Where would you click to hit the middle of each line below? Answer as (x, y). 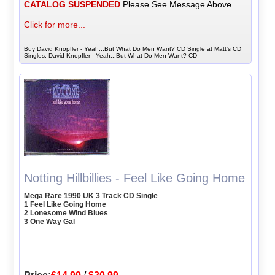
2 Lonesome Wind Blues (66, 213)
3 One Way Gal (50, 221)
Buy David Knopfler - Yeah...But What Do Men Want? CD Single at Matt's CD (133, 48)
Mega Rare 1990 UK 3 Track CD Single (91, 196)
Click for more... (55, 24)
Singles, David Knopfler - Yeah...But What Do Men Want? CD (111, 55)
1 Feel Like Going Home (65, 204)
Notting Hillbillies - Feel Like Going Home (135, 178)
